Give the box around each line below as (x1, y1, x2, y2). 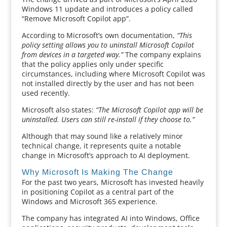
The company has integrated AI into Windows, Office (21, 213, 200, 223)
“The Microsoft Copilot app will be (95, 105, 203, 115)
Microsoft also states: (21, 105, 96, 115)
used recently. (21, 88, 70, 98)
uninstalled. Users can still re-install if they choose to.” (21, 115, 195, 124)
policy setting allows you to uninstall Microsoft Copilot (21, 40, 194, 50)
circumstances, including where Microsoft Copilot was (21, 69, 205, 79)
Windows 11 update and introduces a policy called (21, 4, 193, 14)
